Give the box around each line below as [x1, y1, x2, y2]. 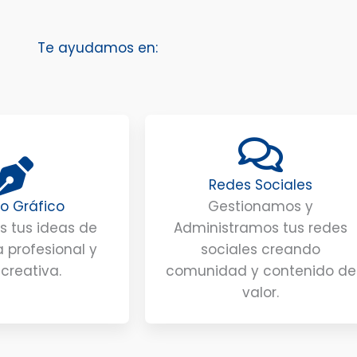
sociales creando [201, 239, 320, 259]
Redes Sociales [209, 175, 312, 194]
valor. [242, 282, 279, 302]
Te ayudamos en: [37, 37, 158, 57]
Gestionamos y [208, 196, 313, 216]
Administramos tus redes [174, 218, 347, 237]
